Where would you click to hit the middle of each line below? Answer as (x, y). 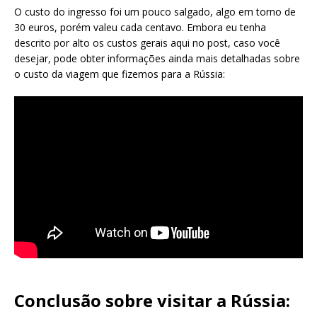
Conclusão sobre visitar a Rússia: (152, 301)
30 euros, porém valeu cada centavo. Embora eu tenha (140, 28)
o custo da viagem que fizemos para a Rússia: (120, 74)
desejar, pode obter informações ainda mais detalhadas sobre (157, 59)
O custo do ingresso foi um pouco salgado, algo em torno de (155, 12)
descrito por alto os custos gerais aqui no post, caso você (147, 43)
